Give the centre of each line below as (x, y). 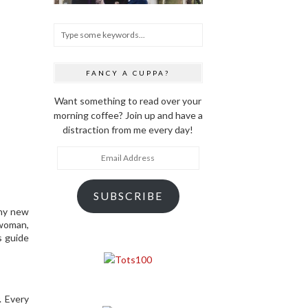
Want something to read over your (128, 100)
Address (75, 167)
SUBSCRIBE (128, 196)
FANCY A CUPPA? (128, 73)
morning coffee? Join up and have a (128, 115)
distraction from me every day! (128, 129)
